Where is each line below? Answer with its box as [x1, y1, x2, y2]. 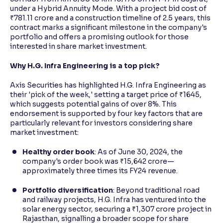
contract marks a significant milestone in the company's [10, 23, 207, 32]
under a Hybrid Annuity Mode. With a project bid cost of [10, 4, 207, 13]
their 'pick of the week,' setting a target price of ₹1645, [10, 90, 202, 99]
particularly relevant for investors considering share [10, 118, 193, 127]
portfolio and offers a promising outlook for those [10, 32, 189, 41]
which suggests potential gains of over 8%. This [10, 100, 177, 109]
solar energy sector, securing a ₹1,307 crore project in [22, 205, 212, 214]
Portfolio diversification [22, 186, 113, 195]
